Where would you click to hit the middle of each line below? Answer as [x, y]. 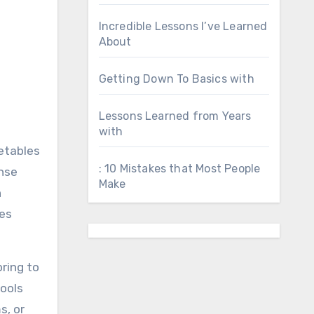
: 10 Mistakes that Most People [179, 169]
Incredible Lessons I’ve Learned [183, 26]
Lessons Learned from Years [175, 116]
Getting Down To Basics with [176, 79]
